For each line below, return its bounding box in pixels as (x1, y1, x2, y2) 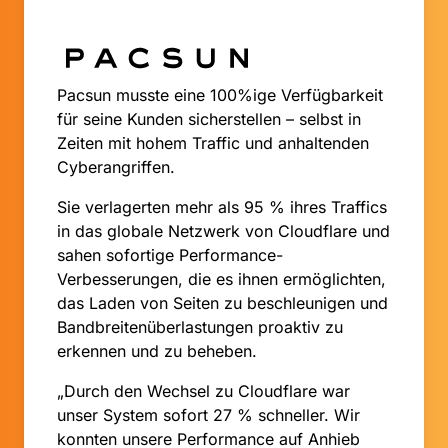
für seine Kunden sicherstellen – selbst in (57, 109, 361, 130)
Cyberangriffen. (57, 157, 175, 178)
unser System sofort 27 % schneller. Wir (57, 405, 360, 426)
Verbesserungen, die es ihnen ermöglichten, (57, 269, 386, 290)
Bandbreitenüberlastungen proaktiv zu (57, 317, 343, 338)
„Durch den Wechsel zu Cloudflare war (57, 381, 350, 402)
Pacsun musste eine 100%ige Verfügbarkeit (57, 85, 383, 106)
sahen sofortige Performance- (57, 245, 283, 266)
